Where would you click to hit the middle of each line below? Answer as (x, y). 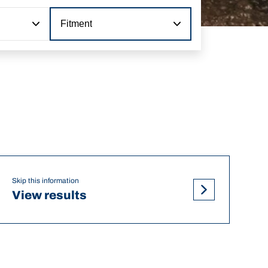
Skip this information (45, 181)
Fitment (77, 23)
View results (49, 195)
